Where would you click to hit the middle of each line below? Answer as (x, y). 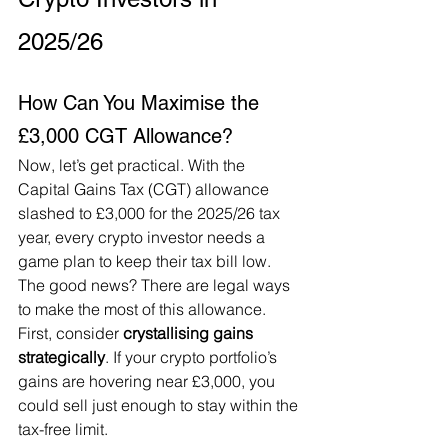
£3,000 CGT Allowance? (125, 136)
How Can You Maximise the (141, 103)
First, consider (70, 333)
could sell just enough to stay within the (160, 405)
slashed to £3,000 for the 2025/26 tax (151, 213)
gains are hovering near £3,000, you (148, 381)
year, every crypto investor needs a (143, 237)
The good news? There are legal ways (156, 285)
